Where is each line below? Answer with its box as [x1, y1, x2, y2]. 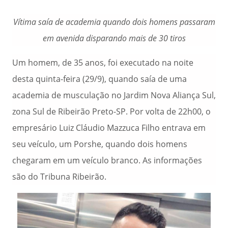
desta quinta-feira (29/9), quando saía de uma [12, 73, 187, 84]
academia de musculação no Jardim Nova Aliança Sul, [12, 90, 216, 101]
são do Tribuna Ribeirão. [12, 171, 106, 182]
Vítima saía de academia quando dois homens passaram [13, 16, 215, 27]
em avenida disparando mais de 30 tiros [42, 33, 186, 44]
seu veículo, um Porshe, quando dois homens [12, 138, 187, 150]
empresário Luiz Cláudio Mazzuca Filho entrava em [12, 122, 206, 133]
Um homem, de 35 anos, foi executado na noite [12, 57, 193, 68]
